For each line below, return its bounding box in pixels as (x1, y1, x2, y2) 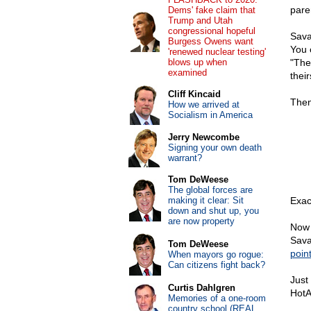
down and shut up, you (167, 205, 259, 216)
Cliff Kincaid (167, 89, 221, 99)
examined (167, 67, 207, 78)
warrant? (167, 153, 202, 163)
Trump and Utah (167, 15, 233, 26)
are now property (167, 216, 235, 226)
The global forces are (167, 185, 253, 195)
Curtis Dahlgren (167, 283, 235, 293)
